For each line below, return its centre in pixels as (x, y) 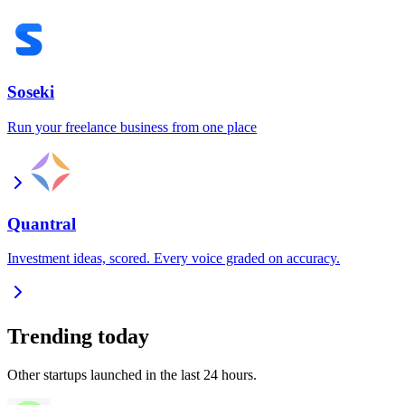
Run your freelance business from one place (132, 127)
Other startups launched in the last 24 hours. (132, 375)
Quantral (42, 223)
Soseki (31, 92)
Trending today (78, 337)
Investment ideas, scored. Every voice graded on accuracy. (174, 259)
